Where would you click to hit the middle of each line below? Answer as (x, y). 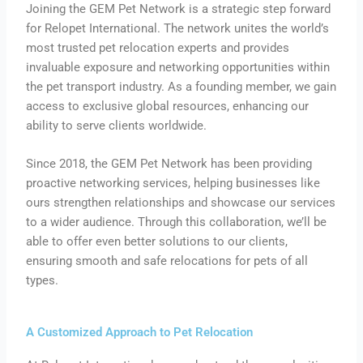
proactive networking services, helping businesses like (173, 183)
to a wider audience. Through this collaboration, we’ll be (177, 222)
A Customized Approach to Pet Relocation (140, 333)
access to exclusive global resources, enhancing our (168, 106)
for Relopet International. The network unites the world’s (178, 28)
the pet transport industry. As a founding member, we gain (181, 86)
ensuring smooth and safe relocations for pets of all (167, 261)
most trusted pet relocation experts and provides (158, 47)
